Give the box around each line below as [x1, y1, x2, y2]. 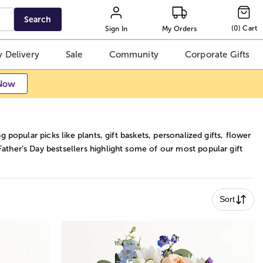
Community [109, 49, 159, 60]
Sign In [104, 24, 128, 33]
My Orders [162, 24, 197, 33]
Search [24, 15, 52, 24]
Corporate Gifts [184, 49, 250, 60]
